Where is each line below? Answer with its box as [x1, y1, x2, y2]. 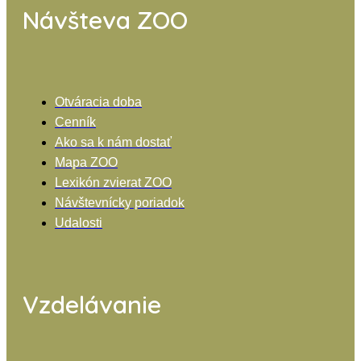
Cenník [55, 114, 96, 129]
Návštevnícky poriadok [55, 195, 185, 210]
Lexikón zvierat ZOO [55, 175, 172, 189]
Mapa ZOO [55, 155, 118, 169]
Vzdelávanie [23, 288, 161, 320]
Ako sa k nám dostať [55, 135, 172, 149]
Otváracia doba [55, 94, 142, 109]
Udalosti [55, 215, 102, 230]
